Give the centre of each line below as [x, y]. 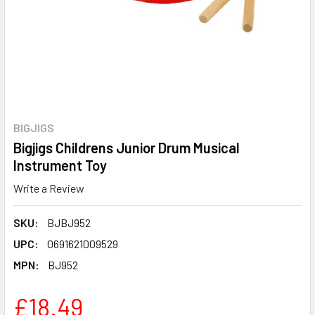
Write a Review [49, 188]
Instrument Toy [60, 165]
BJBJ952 [69, 222]
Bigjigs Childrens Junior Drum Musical [127, 148]
